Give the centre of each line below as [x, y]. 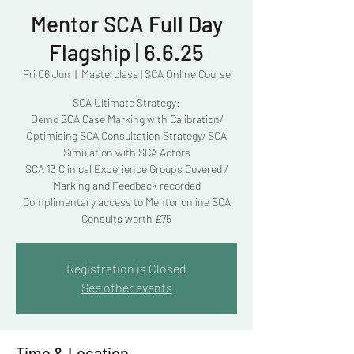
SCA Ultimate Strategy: [126, 102]
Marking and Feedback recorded [126, 185]
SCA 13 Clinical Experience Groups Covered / [126, 169]
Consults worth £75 [126, 218]
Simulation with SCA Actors [126, 152]
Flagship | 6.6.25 [126, 52]
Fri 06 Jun [46, 74]
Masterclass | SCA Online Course [156, 74]
